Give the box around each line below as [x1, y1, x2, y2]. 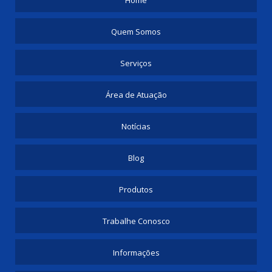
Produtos [119, 183, 153, 195]
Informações [112, 246, 160, 258]
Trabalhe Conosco [102, 215, 170, 226]
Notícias [121, 120, 151, 132]
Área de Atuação [105, 89, 167, 100]
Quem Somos [111, 25, 161, 37]
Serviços [120, 57, 152, 69]
